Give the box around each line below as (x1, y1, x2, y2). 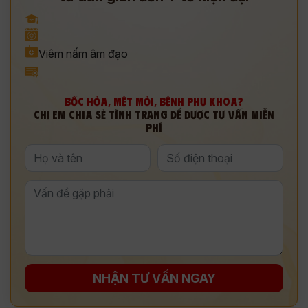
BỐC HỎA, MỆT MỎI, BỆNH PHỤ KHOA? (65, 95, 243, 108)
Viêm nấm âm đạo (38, 47, 128, 60)
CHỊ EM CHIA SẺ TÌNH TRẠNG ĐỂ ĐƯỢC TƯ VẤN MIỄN (34, 108, 274, 121)
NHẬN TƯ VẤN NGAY (92, 271, 216, 285)
